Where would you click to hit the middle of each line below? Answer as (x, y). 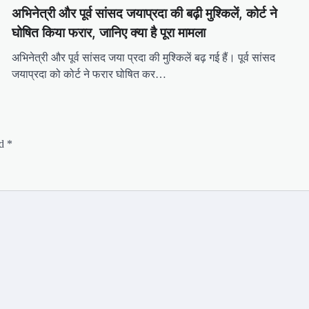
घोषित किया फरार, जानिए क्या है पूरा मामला (108, 32)
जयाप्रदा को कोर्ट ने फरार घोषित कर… (89, 74)
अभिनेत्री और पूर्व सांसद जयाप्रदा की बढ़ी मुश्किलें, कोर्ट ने (144, 13)
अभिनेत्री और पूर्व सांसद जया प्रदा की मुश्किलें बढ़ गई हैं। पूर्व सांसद (143, 57)
